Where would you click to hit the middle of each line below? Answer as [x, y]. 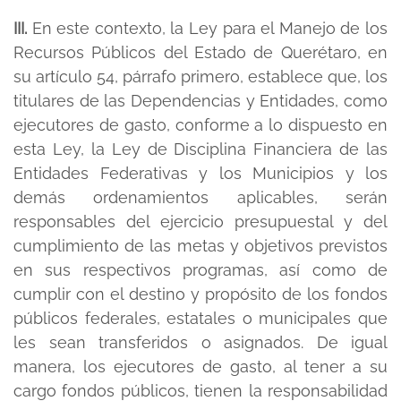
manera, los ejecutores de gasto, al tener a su [200, 367]
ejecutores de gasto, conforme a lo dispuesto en [200, 125]
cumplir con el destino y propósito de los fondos [200, 294]
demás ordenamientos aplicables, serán [200, 197]
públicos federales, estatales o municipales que [200, 318]
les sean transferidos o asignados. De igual [200, 342]
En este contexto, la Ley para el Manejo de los [210, 28]
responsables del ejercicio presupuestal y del [200, 222]
